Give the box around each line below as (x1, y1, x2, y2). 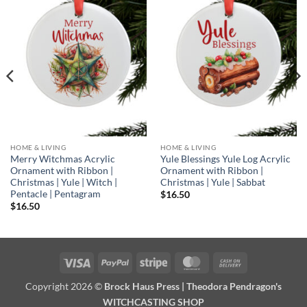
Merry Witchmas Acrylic (10, 153, 115, 165)
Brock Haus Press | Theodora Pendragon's (104, 280, 282, 293)
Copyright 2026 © (25, 280, 104, 293)
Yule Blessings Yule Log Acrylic (160, 153, 291, 165)
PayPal (128, 255, 158, 267)
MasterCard (205, 255, 256, 267)
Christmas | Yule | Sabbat (160, 177, 265, 188)
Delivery (243, 286, 280, 299)
